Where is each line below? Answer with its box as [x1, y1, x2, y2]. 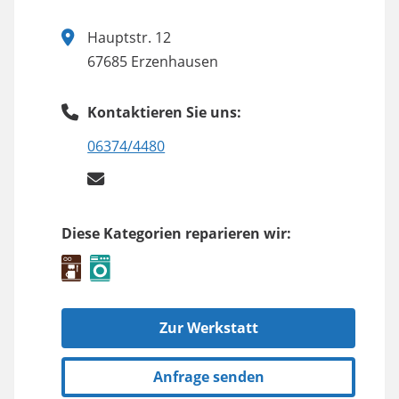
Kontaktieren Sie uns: [87, 102, 242, 123]
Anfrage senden [152, 367, 265, 387]
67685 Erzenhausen [87, 52, 219, 72]
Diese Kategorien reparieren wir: [61, 224, 291, 244]
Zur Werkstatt [159, 318, 258, 338]
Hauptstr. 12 [87, 28, 172, 48]
